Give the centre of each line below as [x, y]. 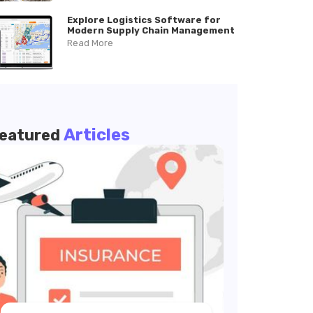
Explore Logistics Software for [144, 20]
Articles [97, 135]
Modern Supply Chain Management [151, 30]
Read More [90, 43]
